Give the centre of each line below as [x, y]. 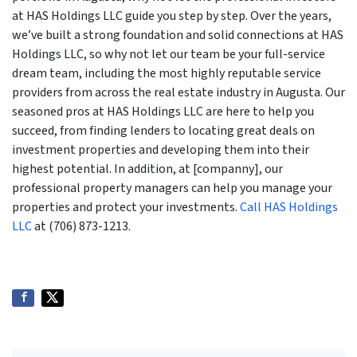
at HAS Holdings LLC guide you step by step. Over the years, [172, 16]
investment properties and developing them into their [161, 150]
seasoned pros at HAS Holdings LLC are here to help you [163, 112]
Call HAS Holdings [289, 207]
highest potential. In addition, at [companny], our [147, 169]
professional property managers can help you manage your [172, 188]
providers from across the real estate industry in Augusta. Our [178, 92]
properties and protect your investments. [126, 207]
